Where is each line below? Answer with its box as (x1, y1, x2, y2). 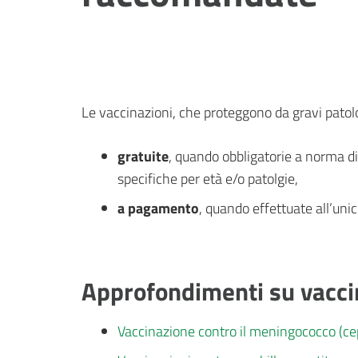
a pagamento (117, 197, 199, 219)
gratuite (117, 145, 169, 167)
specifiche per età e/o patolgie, (117, 168, 298, 189)
